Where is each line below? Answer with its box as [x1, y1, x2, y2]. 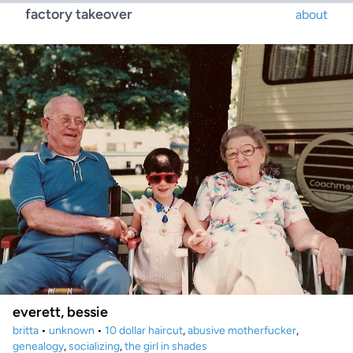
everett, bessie [13, 303, 108, 321]
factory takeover [25, 6, 132, 23]
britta [13, 323, 39, 337]
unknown [49, 323, 95, 337]
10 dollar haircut [105, 323, 183, 337]
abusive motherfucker [188, 323, 296, 337]
